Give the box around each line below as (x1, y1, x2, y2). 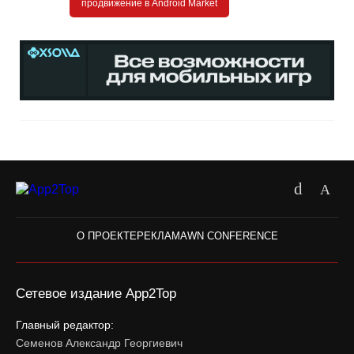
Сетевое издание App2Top (16, 286, 176, 302)
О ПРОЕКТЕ (76, 230, 137, 243)
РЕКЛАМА (136, 230, 187, 243)
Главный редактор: (16, 318, 114, 332)
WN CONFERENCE (186, 230, 278, 243)
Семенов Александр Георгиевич (16, 337, 183, 350)
